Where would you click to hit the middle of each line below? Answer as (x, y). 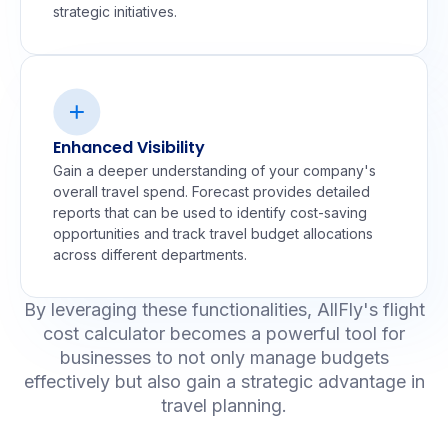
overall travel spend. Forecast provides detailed (211, 191)
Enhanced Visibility (129, 147)
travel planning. (224, 405)
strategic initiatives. (115, 11)
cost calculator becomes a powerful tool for (224, 333)
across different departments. (150, 254)
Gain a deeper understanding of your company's (214, 170)
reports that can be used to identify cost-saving (210, 212)
